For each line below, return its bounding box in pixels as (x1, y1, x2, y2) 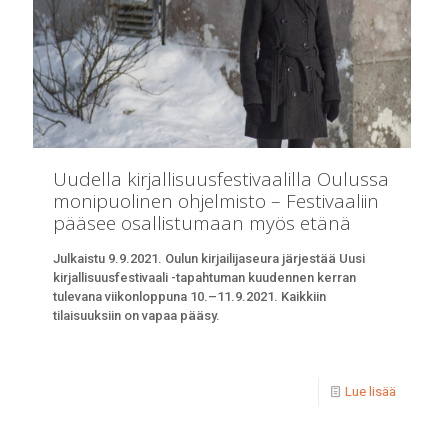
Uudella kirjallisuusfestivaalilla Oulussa (53, 166, 389, 193)
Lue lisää (345, 384, 397, 400)
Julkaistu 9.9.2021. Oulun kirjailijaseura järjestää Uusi (53, 251, 365, 267)
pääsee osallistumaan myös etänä (53, 210, 351, 237)
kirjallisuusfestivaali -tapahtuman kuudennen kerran (53, 270, 356, 286)
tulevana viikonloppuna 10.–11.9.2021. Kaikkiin (53, 289, 326, 305)
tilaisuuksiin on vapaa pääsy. (53, 308, 220, 324)
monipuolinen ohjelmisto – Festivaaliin (53, 188, 379, 215)
